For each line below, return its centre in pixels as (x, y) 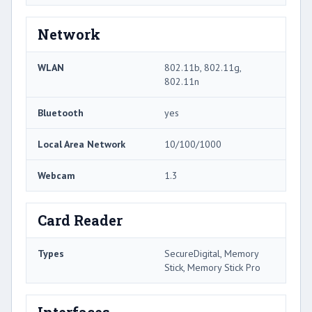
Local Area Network (81, 144)
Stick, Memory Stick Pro (212, 267)
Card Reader (80, 220)
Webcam (56, 175)
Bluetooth (61, 112)
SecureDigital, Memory (211, 253)
